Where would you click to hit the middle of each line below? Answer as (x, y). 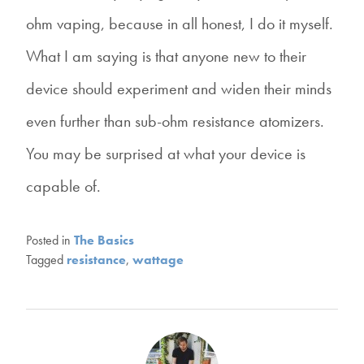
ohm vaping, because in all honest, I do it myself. (180, 23)
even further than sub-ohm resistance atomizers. (175, 121)
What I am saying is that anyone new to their (166, 56)
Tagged (46, 259)
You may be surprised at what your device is (166, 153)
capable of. (63, 186)
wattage (158, 259)
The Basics (104, 240)
